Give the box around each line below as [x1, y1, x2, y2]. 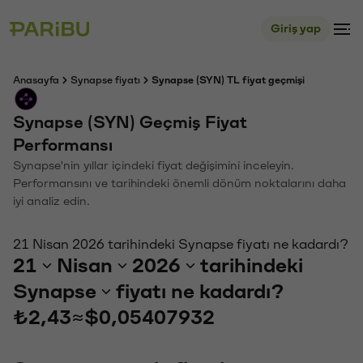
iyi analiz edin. [13, 195, 90, 207]
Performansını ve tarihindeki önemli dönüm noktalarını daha [13, 177, 346, 190]
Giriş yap [271, 23, 321, 35]
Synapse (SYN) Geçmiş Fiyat [13, 114, 247, 131]
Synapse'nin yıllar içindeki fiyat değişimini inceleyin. [13, 160, 294, 172]
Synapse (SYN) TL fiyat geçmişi [152, 75, 305, 85]
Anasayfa [13, 75, 59, 85]
